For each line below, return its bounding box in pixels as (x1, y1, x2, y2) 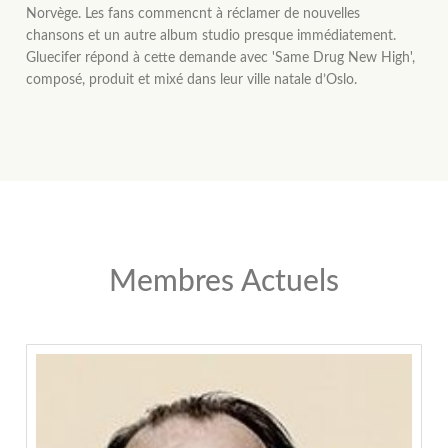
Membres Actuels (109, 267, 339, 298)
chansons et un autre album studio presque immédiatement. (26, 29, 397, 44)
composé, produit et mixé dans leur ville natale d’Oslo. (26, 73, 358, 88)
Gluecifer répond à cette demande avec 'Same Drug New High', (26, 51, 416, 66)
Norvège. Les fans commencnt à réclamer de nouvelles (26, 7, 361, 22)
